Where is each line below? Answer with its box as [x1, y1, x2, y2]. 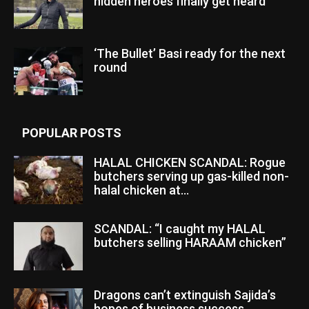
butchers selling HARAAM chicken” [94, 235, 286, 250]
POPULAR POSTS [22, 125, 121, 140]
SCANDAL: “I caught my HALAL [94, 221, 266, 236]
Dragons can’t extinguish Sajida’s [94, 287, 276, 302]
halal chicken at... [94, 182, 189, 197]
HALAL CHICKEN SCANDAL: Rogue [94, 154, 286, 170]
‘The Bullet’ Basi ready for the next [94, 46, 286, 61]
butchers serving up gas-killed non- [94, 168, 289, 183]
